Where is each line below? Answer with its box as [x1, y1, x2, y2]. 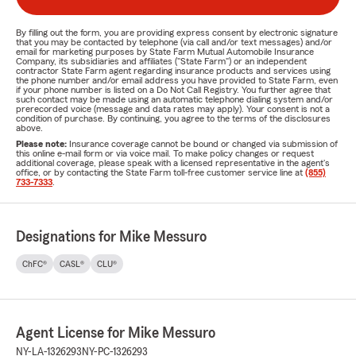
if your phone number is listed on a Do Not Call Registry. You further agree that [16, 85, 331, 95]
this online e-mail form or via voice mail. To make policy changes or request [16, 149, 314, 158]
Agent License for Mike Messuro [16, 325, 215, 341]
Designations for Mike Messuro [16, 229, 207, 245]
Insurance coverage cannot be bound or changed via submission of [69, 139, 338, 149]
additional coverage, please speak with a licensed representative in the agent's [16, 158, 330, 168]
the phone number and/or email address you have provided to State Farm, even [16, 75, 338, 85]
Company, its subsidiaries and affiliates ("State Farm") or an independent [16, 56, 307, 66]
